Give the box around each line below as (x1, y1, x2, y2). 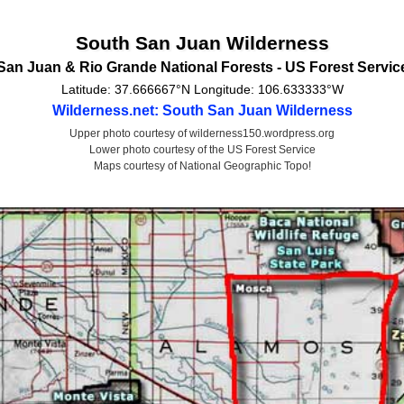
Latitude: (60, 82, 115, 96)
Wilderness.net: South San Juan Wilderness (51, 102, 353, 118)
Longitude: (189, 82, 258, 96)
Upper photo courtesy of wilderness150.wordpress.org (69, 126, 335, 140)
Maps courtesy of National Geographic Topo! (93, 159, 311, 172)
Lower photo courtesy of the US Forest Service (88, 142, 316, 156)
